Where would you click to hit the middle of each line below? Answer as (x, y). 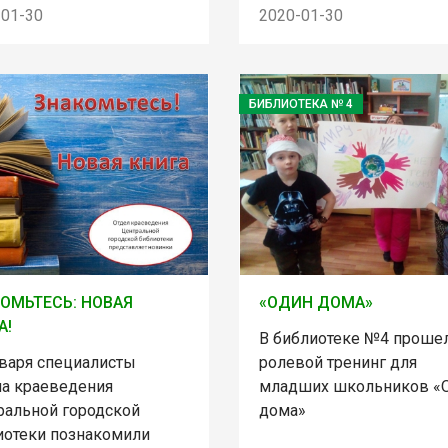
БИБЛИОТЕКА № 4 (300, 104)
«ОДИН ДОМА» (315, 303)
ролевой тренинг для (337, 363)
